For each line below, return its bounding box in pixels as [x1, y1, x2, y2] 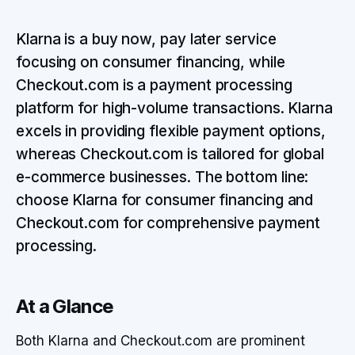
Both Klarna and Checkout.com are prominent [16, 333, 305, 349]
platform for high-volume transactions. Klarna [16, 99, 333, 117]
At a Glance [16, 295, 113, 318]
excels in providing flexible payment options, [16, 122, 326, 140]
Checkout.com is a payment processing [16, 76, 292, 94]
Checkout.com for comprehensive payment [16, 214, 320, 232]
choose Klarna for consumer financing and [16, 191, 314, 209]
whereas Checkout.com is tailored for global [16, 145, 324, 163]
